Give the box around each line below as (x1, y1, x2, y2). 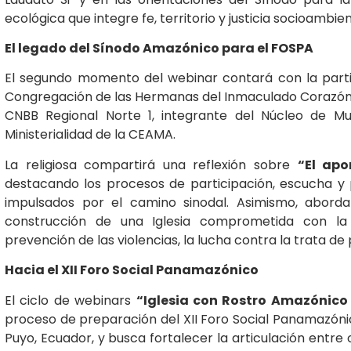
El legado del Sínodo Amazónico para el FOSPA (5, 38, 313, 57)
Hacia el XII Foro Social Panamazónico (5, 261, 259, 280)
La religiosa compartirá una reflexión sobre (5, 155, 298, 174)
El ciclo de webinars (5, 291, 136, 309)
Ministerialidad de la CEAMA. (5, 125, 175, 144)
